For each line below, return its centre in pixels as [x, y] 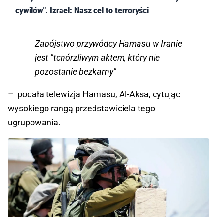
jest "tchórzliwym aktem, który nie [97, 58]
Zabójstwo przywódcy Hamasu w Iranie [108, 44]
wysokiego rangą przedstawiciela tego [81, 108]
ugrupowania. [34, 123]
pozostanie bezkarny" [76, 72]
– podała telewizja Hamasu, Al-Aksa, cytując [94, 94]
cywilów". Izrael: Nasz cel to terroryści [82, 11]
